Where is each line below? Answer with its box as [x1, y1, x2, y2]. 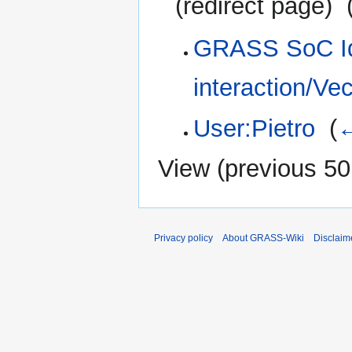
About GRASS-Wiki [222, 233, 304, 244]
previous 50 [225, 155, 350, 183]
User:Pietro [192, 114, 315, 142]
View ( [158, 155, 225, 183]
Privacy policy [154, 233, 213, 244]
